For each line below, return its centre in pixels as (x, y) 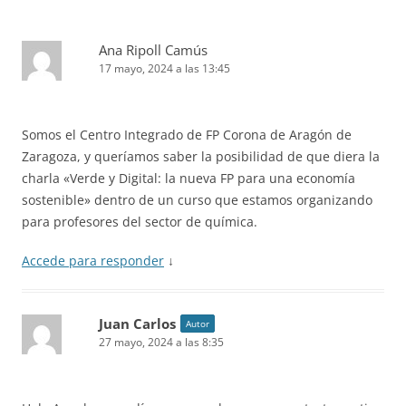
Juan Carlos (137, 324)
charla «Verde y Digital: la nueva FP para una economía (188, 179)
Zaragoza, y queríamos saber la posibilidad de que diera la (201, 157)
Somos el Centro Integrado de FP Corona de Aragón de (187, 135)
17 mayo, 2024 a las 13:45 (164, 69)
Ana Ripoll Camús (153, 50)
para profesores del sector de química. (140, 222)
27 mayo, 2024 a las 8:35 (161, 343)
